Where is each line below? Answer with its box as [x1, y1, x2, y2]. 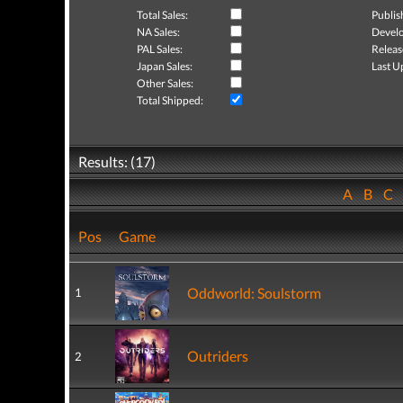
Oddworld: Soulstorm [187, 284, 321, 301]
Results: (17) [78, 153, 156, 170]
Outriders [187, 347, 248, 364]
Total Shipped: [137, 94, 203, 107]
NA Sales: [137, 25, 180, 39]
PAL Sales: [137, 42, 183, 56]
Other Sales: [137, 76, 193, 90]
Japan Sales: [137, 59, 193, 73]
